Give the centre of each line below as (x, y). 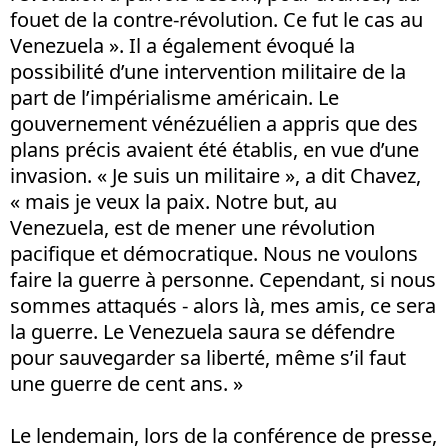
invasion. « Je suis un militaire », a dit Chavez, (215, 175)
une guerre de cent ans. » (126, 383)
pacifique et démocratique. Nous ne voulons (214, 253)
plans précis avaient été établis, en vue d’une (214, 149)
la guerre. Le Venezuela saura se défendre (202, 331)
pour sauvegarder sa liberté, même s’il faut (208, 357)
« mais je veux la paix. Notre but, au (173, 201)
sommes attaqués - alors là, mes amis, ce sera (223, 305)
